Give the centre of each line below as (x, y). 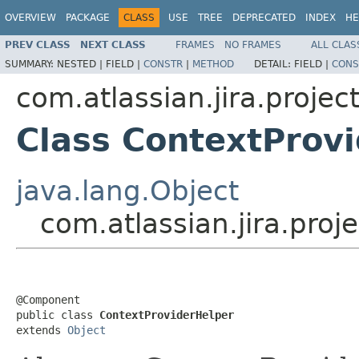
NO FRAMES (253, 44)
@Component (48, 299)
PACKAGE (88, 18)
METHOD (213, 64)
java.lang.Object (127, 190)
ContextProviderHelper (167, 315)
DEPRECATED (264, 18)
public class (58, 315)
